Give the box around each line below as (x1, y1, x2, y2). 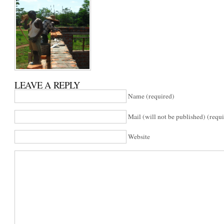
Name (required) (128, 91, 174, 101)
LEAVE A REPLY (14, 78, 80, 91)
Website (128, 132, 150, 141)
